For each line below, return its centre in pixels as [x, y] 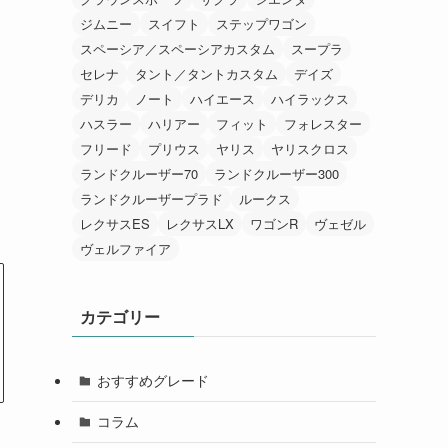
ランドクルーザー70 [139, 173]
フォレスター [323, 123]
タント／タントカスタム [206, 73]
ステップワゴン [261, 23]
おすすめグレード [152, 380]
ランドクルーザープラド [151, 198]
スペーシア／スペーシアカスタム [177, 48]
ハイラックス [310, 98]
